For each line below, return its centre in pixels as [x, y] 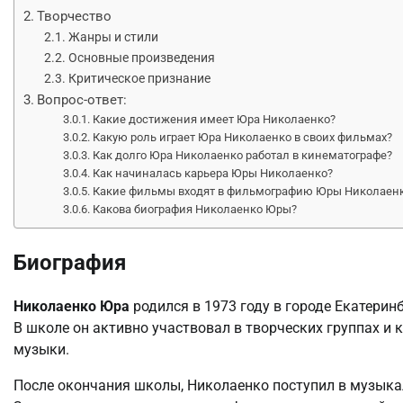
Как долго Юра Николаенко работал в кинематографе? [243, 155]
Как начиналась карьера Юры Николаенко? [213, 173]
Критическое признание [139, 78]
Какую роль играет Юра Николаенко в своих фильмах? [243, 137]
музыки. [41, 350]
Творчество [75, 16]
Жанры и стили [113, 37]
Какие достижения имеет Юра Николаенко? [215, 119]
